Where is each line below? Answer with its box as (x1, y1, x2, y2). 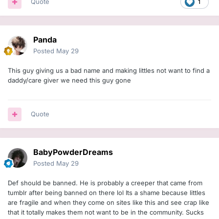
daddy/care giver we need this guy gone (8, 76, 131, 85)
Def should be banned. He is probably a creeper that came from (8, 179, 202, 187)
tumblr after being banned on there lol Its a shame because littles (8, 189, 205, 197)
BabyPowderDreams (33, 147, 113, 157)
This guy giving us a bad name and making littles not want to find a (8, 66, 210, 75)
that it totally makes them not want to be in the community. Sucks (8, 208, 204, 217)
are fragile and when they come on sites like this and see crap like (8, 198, 209, 207)
